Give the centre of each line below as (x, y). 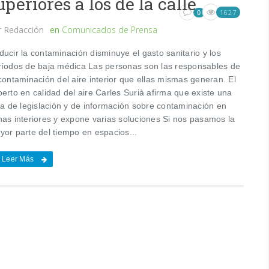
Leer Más (18, 159)
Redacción (24, 29)
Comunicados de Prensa (110, 29)
